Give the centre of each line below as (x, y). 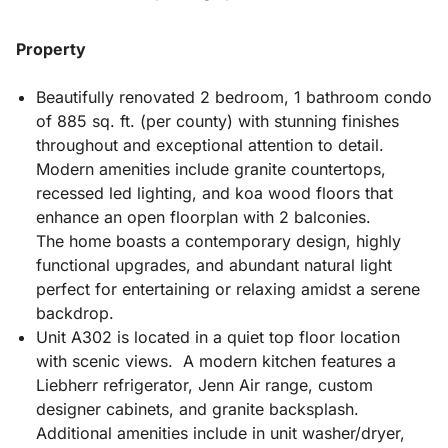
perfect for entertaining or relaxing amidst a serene (228, 288)
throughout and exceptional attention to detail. (210, 144)
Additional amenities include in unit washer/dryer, (220, 432)
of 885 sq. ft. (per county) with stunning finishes (217, 120)
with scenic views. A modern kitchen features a (216, 360)
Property (51, 48)
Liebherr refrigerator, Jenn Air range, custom (204, 384)
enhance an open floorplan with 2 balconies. (203, 216)
